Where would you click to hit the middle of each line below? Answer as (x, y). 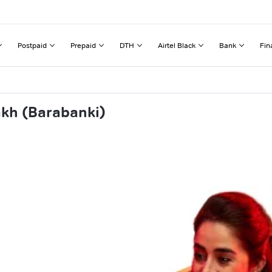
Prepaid (83, 45)
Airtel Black (177, 45)
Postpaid (32, 45)
